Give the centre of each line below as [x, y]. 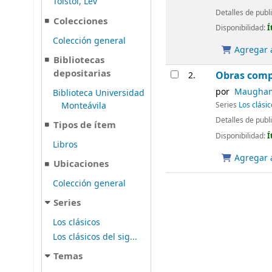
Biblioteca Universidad [99, 93]
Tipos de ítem [85, 125]
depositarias [82, 74]
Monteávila [84, 106]
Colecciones [81, 21]
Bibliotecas [79, 60]
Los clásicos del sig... [95, 237]
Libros [65, 144]
